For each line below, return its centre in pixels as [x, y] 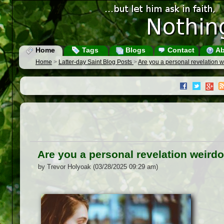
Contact [180, 50]
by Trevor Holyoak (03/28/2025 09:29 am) [98, 167]
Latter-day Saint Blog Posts [96, 62]
